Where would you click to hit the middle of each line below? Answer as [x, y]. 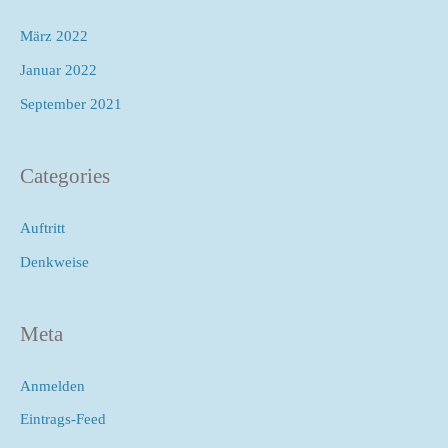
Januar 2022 [58, 70]
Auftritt [42, 227]
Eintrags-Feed [63, 419]
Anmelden [52, 385]
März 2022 [54, 36]
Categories [65, 175]
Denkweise [54, 261]
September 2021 [71, 103]
